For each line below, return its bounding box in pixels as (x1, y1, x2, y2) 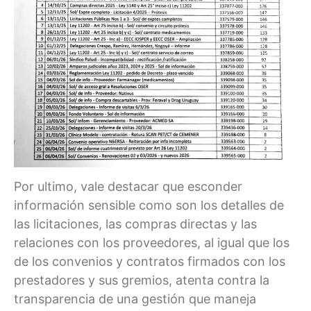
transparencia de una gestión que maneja (14, 292, 256, 307)
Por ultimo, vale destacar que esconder (14, 179, 242, 194)
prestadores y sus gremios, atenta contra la (14, 273, 269, 288)
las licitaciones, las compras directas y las (14, 217, 257, 232)
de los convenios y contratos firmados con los (14, 254, 285, 269)
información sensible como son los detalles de (14, 198, 284, 213)
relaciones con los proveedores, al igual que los (14, 235, 289, 251)
